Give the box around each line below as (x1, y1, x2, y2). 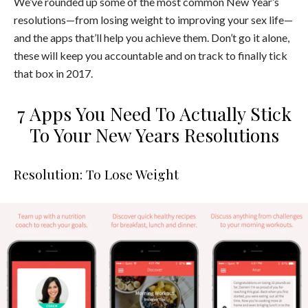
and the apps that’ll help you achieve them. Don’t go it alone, (14, 30, 289, 44)
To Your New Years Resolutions (29, 122, 279, 147)
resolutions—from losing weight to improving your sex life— (14, 12, 293, 26)
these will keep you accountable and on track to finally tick (14, 48, 287, 62)
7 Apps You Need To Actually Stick (16, 100, 291, 126)
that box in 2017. (14, 66, 93, 80)
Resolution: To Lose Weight (14, 164, 179, 183)
